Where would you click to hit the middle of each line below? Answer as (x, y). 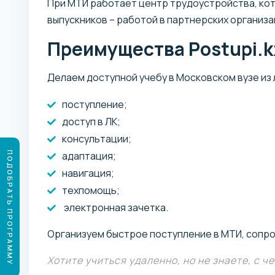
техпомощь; (91, 190)
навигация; (88, 173)
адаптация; (89, 156)
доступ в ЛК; (91, 121)
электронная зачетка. (115, 207)
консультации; (97, 138)
